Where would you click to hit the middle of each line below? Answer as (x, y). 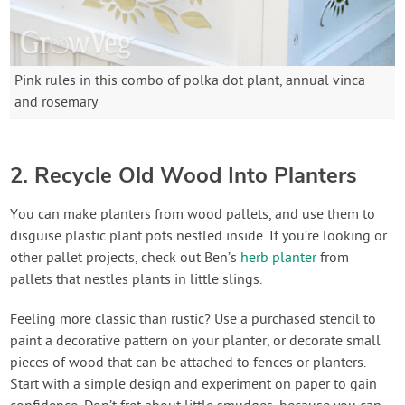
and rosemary (57, 104)
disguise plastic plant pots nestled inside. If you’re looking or (199, 237)
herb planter (279, 259)
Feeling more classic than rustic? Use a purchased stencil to (193, 320)
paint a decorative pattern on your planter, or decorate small (196, 342)
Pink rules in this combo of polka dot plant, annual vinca (190, 82)
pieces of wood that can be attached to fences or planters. (188, 364)
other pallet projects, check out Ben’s (126, 259)
